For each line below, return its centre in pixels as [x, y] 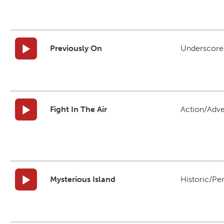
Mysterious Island [83, 179]
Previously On [76, 48]
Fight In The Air [78, 109]
